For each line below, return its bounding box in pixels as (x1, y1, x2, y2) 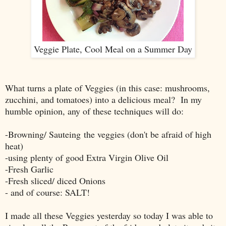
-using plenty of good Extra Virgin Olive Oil (5, 151, 168, 163)
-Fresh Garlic (5, 162, 53, 175)
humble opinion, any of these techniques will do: (5, 104, 184, 117)
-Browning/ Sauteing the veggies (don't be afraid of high (5, 128, 211, 140)
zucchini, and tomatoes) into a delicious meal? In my (5, 93, 202, 105)
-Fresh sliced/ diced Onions (5, 174, 105, 187)
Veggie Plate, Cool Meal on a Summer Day (34, 42, 192, 55)
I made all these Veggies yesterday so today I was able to (5, 209, 213, 221)
